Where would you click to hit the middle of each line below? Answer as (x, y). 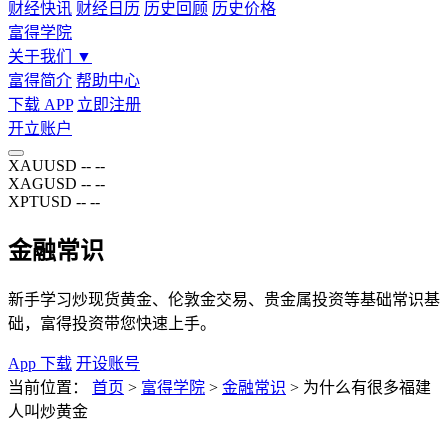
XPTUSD (40, 201)
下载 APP (40, 104)
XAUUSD (42, 165)
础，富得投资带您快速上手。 (112, 323)
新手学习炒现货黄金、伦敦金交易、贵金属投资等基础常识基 (224, 299)
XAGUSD (42, 183)
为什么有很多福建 (367, 387)
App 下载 (40, 363)
